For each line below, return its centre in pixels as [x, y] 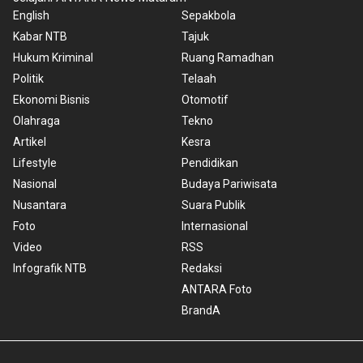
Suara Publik [214, 205]
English [31, 15]
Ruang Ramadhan [228, 57]
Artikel [30, 141]
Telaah [199, 78]
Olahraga [36, 120]
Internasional [215, 226]
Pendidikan [210, 162]
